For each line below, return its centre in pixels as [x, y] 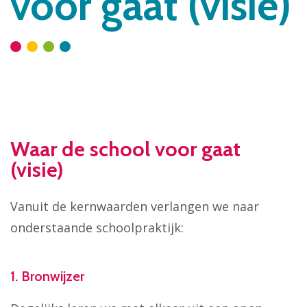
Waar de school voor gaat [125, 149]
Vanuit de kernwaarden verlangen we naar [135, 206]
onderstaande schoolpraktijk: [97, 227]
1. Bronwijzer [47, 276]
